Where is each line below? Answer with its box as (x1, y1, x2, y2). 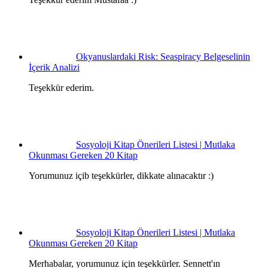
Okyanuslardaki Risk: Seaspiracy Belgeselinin (76, 51, 250, 62)
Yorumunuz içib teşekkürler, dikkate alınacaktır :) (29, 170, 214, 181)
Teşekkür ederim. (29, 82, 94, 93)
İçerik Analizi (29, 62, 80, 72)
